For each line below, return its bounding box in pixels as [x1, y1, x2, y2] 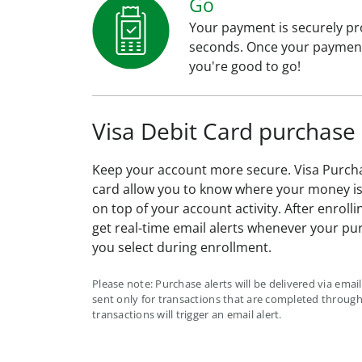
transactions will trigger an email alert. [92, 307, 282, 322]
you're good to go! [189, 57, 301, 76]
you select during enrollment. [92, 238, 271, 257]
